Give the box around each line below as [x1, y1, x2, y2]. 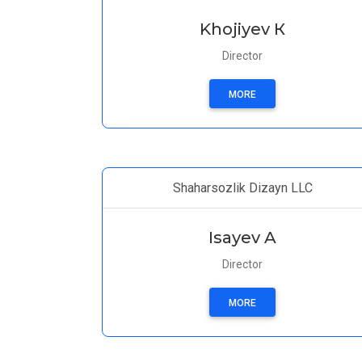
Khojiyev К [200, 19, 285, 39]
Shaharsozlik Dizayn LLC [172, 180, 313, 196]
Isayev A [208, 228, 276, 247]
